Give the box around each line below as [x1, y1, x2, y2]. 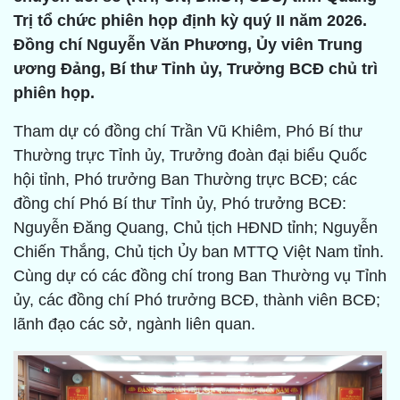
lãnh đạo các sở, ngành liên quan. [13, 315, 255, 334]
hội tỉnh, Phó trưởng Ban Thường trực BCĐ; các [13, 171, 357, 189]
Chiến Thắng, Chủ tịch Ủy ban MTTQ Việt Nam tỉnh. [13, 243, 384, 262]
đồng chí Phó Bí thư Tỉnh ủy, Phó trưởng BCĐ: [13, 195, 346, 213]
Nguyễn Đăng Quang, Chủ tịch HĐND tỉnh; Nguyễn [13, 219, 378, 237]
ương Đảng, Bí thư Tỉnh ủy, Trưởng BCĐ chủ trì [13, 60, 378, 79]
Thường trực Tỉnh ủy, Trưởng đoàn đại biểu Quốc [13, 146, 367, 165]
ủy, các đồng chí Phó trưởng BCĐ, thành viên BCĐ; [13, 291, 380, 310]
